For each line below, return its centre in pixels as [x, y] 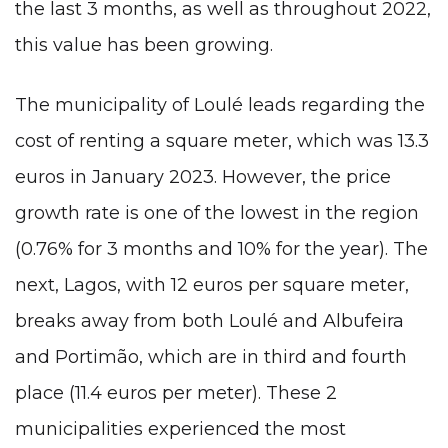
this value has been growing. [144, 45]
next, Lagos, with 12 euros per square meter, [212, 284]
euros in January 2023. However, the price [203, 176]
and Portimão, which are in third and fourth [211, 356]
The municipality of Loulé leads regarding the [220, 104]
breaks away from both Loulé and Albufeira [209, 320]
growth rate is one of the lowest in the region [217, 212]
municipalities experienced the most [180, 428]
